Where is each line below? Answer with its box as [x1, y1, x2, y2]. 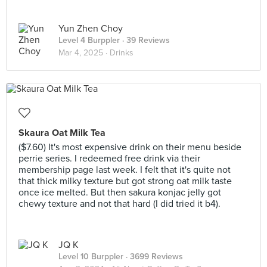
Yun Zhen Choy [58, 23, 123, 35]
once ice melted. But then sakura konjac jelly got [18, 187, 221, 198]
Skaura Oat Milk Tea [18, 127, 105, 139]
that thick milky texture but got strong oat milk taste [18, 175, 232, 187]
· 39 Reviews [120, 35, 170, 45]
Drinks [110, 48, 133, 58]
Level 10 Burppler [58, 252, 123, 262]
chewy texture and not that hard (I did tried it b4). [18, 198, 221, 210]
